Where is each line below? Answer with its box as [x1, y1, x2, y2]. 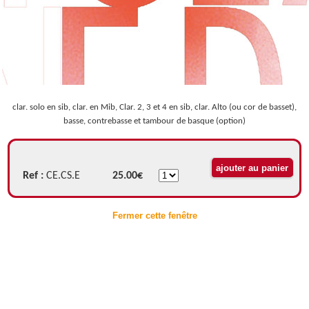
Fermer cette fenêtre [112, 210, 197, 221]
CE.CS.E [43, 170, 80, 181]
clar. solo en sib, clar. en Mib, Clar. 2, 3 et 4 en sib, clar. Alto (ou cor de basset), [12, 103, 297, 112]
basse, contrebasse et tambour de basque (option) [63, 117, 246, 126]
